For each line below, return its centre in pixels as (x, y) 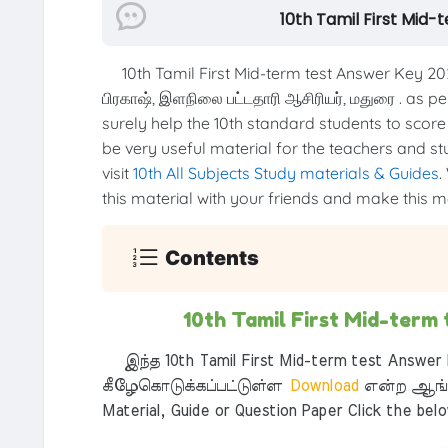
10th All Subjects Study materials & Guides (285, 172)
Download (322, 385)
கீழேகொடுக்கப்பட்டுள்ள (191, 385)
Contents (212, 258)
